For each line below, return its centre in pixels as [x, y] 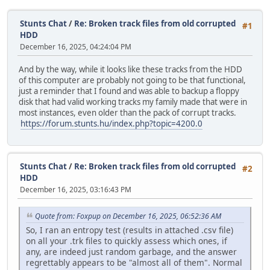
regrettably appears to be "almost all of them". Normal [134, 262]
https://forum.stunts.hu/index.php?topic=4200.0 [111, 124]
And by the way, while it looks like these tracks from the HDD [130, 70]
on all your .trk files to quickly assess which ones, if [127, 240]
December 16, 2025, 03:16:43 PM [76, 189]
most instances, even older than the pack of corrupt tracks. [128, 113]
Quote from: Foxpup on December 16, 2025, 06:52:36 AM [128, 216]
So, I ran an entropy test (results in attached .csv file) [130, 230]
